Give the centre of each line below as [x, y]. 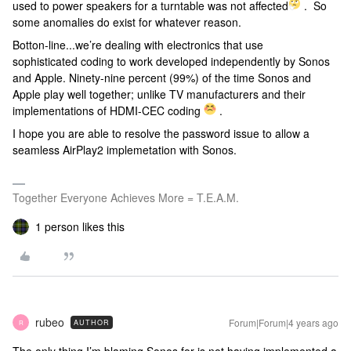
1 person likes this [80, 226]
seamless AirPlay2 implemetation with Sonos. [125, 150]
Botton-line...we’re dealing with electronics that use [138, 45]
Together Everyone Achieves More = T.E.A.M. [126, 197]
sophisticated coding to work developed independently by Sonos [171, 61]
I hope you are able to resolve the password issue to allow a [161, 133]
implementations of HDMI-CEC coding [108, 110]
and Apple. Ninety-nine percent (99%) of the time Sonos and [162, 78]
